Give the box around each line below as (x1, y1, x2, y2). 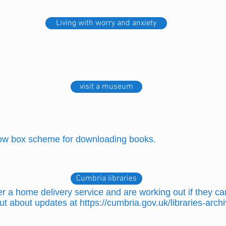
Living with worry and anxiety (56, 18, 156, 28)
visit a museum (80, 82, 133, 92)
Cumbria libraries (76, 174, 137, 184)
